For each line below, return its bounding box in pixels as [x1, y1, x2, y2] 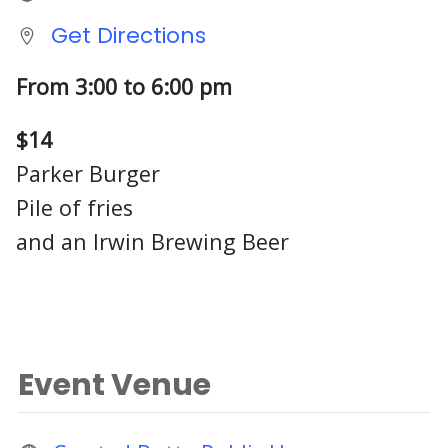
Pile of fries [16, 192, 133, 222]
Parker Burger [16, 158, 160, 188]
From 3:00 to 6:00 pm [16, 72, 232, 102]
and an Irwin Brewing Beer [16, 226, 289, 256]
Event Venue [18, 364, 211, 407]
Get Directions [50, 19, 206, 51]
